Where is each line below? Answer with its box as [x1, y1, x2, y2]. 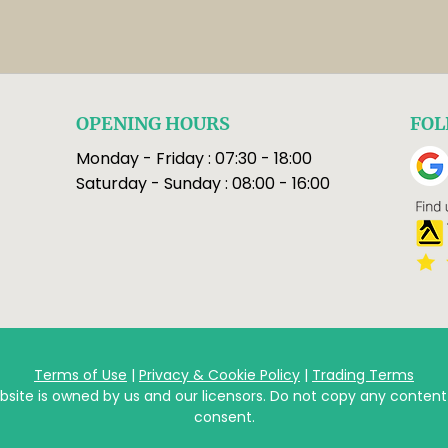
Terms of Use [34, 365, 127, 385]
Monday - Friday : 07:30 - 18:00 [76, 147, 312, 170]
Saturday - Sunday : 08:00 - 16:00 [76, 172, 330, 195]
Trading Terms [312, 365, 414, 385]
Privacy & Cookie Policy [139, 365, 300, 385]
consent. [193, 407, 255, 427]
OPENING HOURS [76, 112, 230, 135]
